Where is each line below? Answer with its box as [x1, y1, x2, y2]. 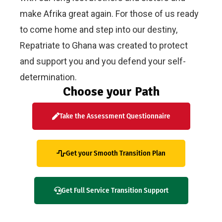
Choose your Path [62, 83, 160, 99]
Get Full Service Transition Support [61, 185, 168, 195]
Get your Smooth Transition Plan [66, 148, 166, 158]
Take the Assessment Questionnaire [59, 111, 170, 120]
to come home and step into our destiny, [20, 24, 177, 35]
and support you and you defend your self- [20, 55, 186, 66]
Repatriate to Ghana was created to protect [20, 40, 188, 51]
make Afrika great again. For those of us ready [20, 8, 199, 19]
